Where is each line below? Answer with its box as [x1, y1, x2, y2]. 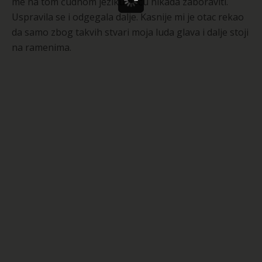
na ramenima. [12, 40, 71, 54]
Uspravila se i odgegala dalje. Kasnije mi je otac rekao [12, 10, 244, 23]
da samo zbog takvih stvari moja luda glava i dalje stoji [12, 25, 249, 39]
